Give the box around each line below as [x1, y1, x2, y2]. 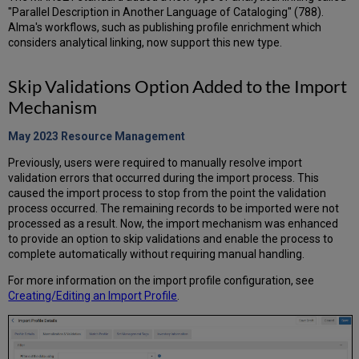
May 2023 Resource [8, 129, 115, 143]
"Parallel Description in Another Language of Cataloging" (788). [8, 5, 325, 18]
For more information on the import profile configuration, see [8, 273, 315, 287]
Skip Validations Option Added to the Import [8, 75, 348, 97]
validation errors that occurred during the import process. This [8, 171, 320, 184]
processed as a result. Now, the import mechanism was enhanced [8, 216, 339, 230]
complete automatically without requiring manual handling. [8, 247, 305, 260]
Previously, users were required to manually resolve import [8, 155, 303, 169]
